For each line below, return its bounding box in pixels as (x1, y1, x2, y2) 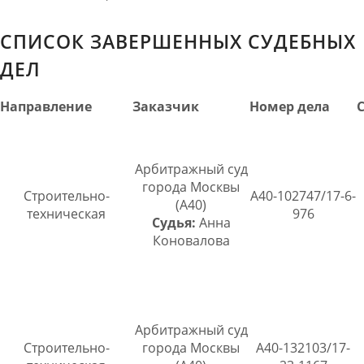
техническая (27, 205, 106, 223)
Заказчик (132, 97, 199, 116)
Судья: (151, 214, 196, 232)
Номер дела (249, 97, 330, 116)
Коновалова (152, 232, 230, 250)
